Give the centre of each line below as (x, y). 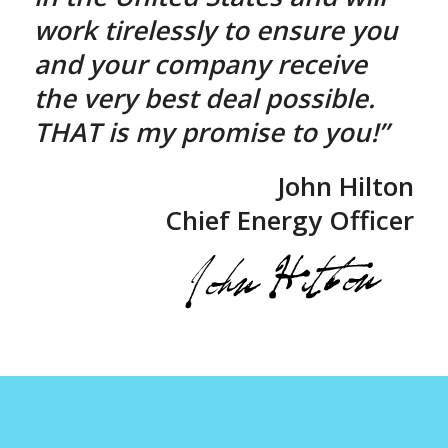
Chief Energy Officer (290, 220)
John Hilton (346, 186)
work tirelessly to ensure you (215, 30)
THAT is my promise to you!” (210, 132)
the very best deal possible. (204, 98)
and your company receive (200, 64)
